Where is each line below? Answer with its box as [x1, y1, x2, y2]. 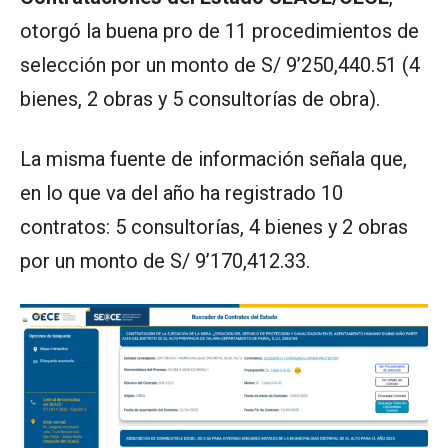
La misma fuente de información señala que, [20, 147, 407, 172]
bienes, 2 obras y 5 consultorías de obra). [20, 87, 380, 112]
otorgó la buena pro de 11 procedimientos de [20, 19, 419, 44]
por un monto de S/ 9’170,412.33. [20, 249, 310, 274]
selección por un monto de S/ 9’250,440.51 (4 [20, 53, 420, 78]
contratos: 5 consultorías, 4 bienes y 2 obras [20, 215, 408, 240]
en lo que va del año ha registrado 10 [20, 181, 343, 206]
